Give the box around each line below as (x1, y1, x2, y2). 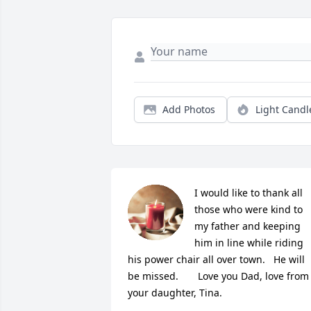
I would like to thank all (194, 185, 303, 199)
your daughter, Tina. (128, 285, 222, 299)
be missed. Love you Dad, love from (128, 269, 309, 283)
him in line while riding (194, 235, 303, 249)
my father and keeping (194, 219, 301, 233)
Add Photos (162, 102, 215, 116)
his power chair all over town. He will (128, 252, 305, 266)
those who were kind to (194, 202, 303, 216)
